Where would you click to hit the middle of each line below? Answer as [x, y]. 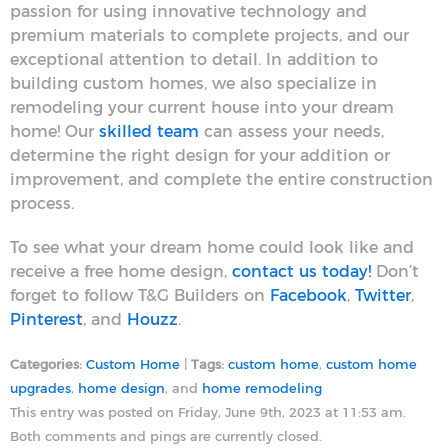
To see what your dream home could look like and [212, 247]
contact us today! [301, 271]
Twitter [383, 295]
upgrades [40, 389]
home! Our [54, 131]
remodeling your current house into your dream [202, 107]
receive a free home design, [121, 271]
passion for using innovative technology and [188, 11]
